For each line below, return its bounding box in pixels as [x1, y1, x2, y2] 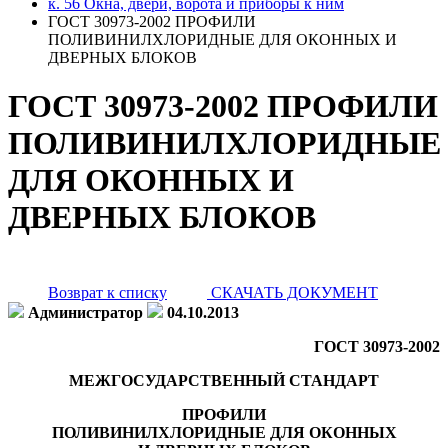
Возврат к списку [48, 283, 167, 301]
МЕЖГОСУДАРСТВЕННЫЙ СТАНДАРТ [69, 371, 379, 389]
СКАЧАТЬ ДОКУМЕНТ [207, 283, 378, 301]
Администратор [28, 303, 143, 321]
